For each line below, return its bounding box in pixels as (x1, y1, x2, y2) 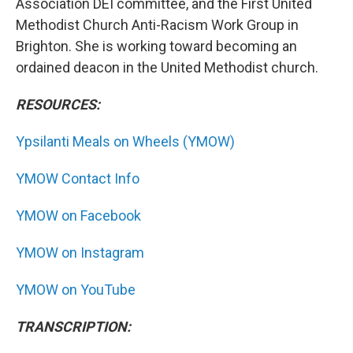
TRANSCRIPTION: (16, 318, 131, 335)
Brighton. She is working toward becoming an (16, 37, 297, 54)
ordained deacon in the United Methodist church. (16, 58, 318, 76)
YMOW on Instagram (16, 243, 144, 261)
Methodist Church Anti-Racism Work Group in (16, 16, 299, 33)
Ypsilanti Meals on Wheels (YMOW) (16, 132, 235, 150)
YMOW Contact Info (16, 169, 139, 187)
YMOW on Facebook (16, 206, 141, 224)
